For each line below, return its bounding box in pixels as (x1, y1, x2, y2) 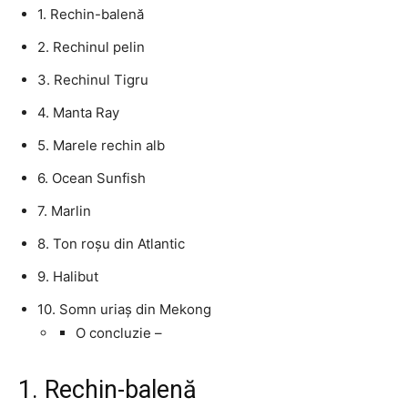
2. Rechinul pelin (37, 38, 145, 56)
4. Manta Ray (37, 104, 119, 121)
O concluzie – (76, 324, 162, 342)
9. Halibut (37, 268, 98, 285)
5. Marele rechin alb (37, 137, 165, 154)
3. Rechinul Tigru (37, 71, 148, 88)
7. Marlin (37, 202, 91, 219)
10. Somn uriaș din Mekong (37, 301, 211, 318)
